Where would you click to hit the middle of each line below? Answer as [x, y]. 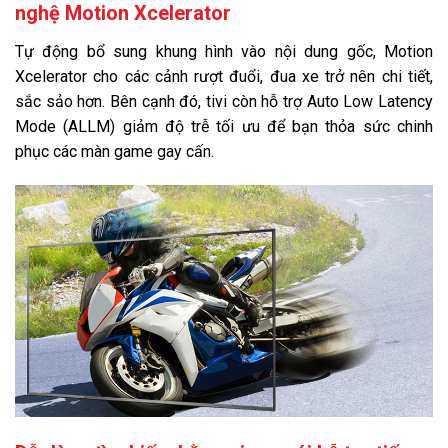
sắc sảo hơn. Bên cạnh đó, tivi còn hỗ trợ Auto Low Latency [224, 101]
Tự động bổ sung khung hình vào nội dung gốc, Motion [224, 51]
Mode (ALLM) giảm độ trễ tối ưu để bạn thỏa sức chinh [224, 126]
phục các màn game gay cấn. [114, 151]
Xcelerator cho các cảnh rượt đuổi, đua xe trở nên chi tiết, [224, 76]
